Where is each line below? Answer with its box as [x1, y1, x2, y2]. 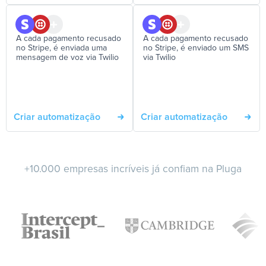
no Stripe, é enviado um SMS [143, 44, 249, 53]
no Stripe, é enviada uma [16, 44, 107, 53]
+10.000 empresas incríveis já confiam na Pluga [24, 164, 242, 175]
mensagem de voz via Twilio [16, 53, 119, 62]
